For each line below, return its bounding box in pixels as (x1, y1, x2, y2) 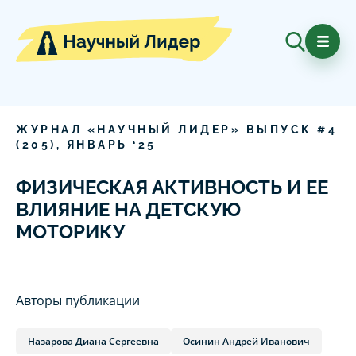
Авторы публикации (16, 292, 140, 310)
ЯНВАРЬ (66, 138, 128, 152)
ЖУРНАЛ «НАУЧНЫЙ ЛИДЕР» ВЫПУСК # (16, 123, 328, 137)
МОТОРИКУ (16, 220, 125, 244)
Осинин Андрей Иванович (183, 335, 310, 349)
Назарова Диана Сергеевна (28, 335, 159, 349)
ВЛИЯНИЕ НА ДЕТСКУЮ (16, 198, 241, 222)
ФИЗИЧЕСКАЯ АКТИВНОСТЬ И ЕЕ (16, 176, 328, 199)
